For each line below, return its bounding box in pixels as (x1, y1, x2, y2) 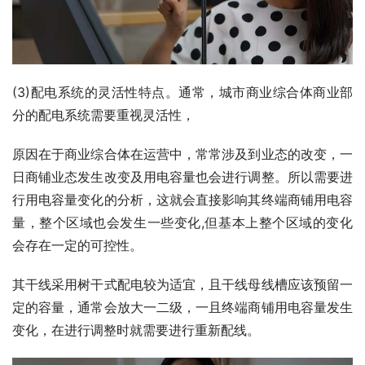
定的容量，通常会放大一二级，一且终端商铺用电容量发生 (12, 299, 353, 316)
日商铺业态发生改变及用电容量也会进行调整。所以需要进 (12, 169, 353, 186)
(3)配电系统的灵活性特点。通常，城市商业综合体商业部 (12, 84, 353, 101)
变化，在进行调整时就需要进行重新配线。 (12, 322, 260, 339)
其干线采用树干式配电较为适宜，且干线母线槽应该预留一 (12, 276, 353, 293)
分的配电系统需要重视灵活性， (12, 107, 195, 124)
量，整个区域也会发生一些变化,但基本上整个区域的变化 (12, 214, 353, 231)
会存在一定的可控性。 (12, 237, 143, 254)
